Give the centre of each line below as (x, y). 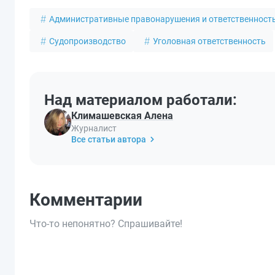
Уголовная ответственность (209, 41)
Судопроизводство (87, 41)
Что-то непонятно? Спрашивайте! (106, 224)
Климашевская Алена (122, 116)
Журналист (94, 128)
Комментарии (86, 200)
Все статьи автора (109, 139)
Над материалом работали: (141, 100)
